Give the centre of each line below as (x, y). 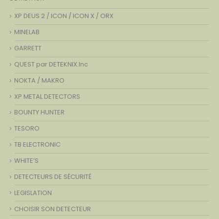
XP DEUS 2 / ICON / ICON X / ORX (64, 16)
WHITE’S (26, 161)
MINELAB (27, 32)
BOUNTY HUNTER (39, 112)
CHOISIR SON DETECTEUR (53, 209)
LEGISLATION (33, 193)
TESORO (27, 129)
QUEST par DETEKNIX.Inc (51, 65)
